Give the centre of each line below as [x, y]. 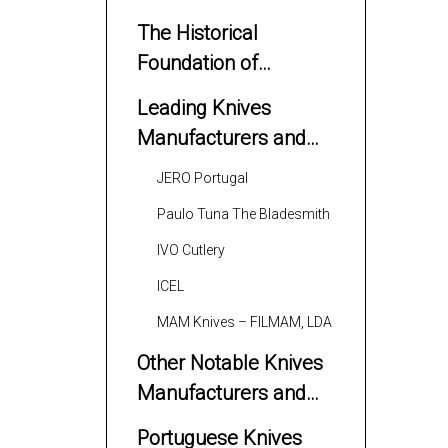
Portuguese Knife [213, 93]
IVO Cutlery [191, 250]
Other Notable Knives [230, 363]
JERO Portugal [202, 178]
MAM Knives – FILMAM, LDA [244, 322]
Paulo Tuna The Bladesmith [243, 214]
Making [169, 123]
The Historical [197, 33]
